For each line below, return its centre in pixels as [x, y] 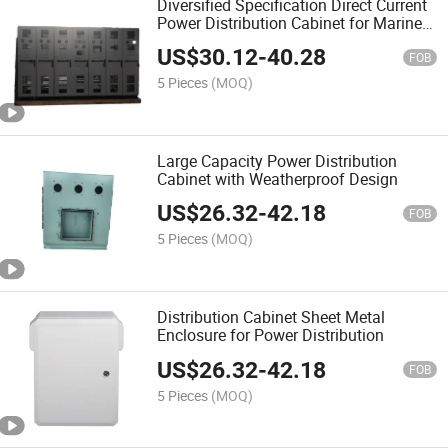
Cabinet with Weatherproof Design [278, 178]
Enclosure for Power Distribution [271, 335]
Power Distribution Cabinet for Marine [290, 22]
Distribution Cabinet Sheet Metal [271, 317]
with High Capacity [224, 40]
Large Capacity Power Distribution [277, 160]
